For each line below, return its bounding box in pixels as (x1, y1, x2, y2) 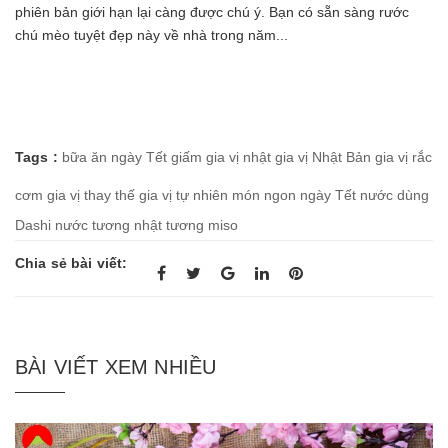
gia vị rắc (374, 148, 432, 165)
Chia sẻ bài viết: (15, 254, 128, 271)
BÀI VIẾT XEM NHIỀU (15, 355, 217, 378)
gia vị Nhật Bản (274, 148, 371, 165)
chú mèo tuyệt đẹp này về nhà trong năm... (15, 26, 288, 43)
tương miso (166, 216, 238, 233)
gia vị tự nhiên (139, 186, 228, 203)
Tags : (15, 148, 58, 165)
